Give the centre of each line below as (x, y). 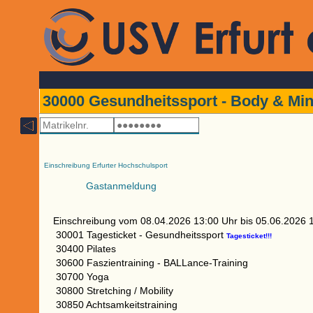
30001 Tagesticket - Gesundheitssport (140, 235)
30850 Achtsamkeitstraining (121, 305)
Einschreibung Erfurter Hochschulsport (105, 165)
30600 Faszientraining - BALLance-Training (156, 263)
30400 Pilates (90, 249)
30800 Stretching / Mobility (119, 291)
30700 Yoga (87, 277)
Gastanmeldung (120, 186)
